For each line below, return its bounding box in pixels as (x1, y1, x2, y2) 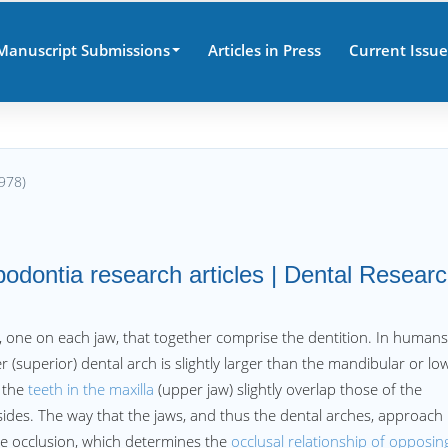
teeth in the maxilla (28, 379, 154, 399)
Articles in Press (207, 40, 321, 60)
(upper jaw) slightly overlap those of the (154, 379, 422, 399)
